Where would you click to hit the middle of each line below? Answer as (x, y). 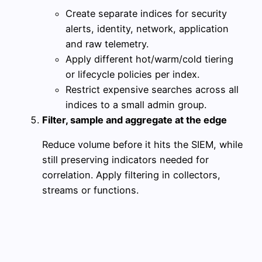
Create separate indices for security (146, 13)
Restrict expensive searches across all (152, 89)
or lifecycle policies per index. (132, 74)
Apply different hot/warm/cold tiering (149, 59)
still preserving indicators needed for (125, 160)
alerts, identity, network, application (147, 28)
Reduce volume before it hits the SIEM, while (142, 145)
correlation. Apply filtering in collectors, (131, 175)
